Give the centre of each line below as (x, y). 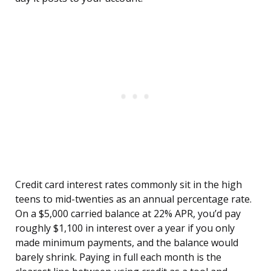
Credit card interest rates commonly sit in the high (129, 185)
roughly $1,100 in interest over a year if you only (125, 228)
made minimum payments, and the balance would (127, 243)
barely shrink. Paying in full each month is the (118, 257)
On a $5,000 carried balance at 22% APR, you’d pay (128, 214)
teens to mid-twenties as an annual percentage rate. (133, 199)
